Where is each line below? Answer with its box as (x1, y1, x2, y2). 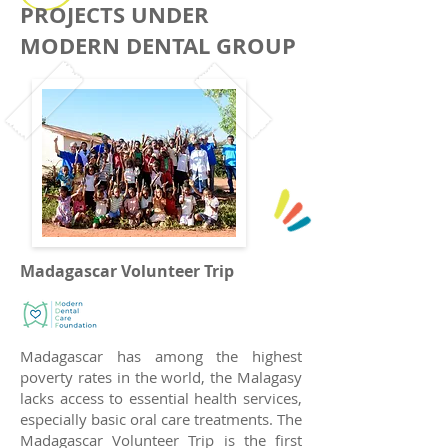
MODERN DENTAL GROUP (20, 30, 296, 61)
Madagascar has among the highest (20, 346, 302, 366)
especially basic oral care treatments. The (20, 409, 302, 429)
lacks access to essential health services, (20, 388, 302, 408)
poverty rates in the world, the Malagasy (20, 367, 302, 387)
